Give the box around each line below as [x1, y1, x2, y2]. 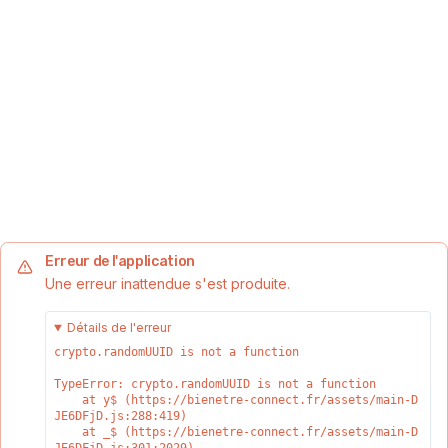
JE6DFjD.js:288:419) [54, 409, 187, 423]
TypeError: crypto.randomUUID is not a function [54, 377, 376, 391]
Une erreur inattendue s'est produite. [45, 275, 290, 292]
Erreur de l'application [45, 253, 195, 270]
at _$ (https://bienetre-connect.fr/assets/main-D [54, 425, 82, 439]
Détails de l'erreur [66, 320, 171, 335]
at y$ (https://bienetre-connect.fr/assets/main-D [54, 393, 82, 407]
